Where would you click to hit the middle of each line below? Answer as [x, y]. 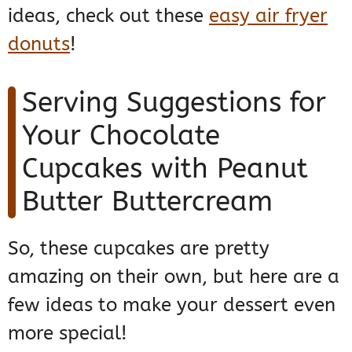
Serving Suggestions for [174, 102]
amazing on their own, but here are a [174, 276]
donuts [39, 44]
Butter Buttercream [147, 201]
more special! [68, 333]
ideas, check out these [108, 15]
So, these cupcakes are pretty [139, 248]
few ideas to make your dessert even [172, 304]
